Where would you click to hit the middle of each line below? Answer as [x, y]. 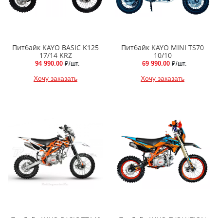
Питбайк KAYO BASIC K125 [55, 48]
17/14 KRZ [55, 55]
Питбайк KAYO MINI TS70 [163, 48]
